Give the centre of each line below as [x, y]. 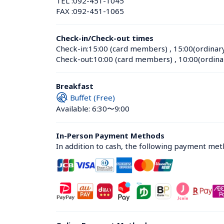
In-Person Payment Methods [110, 135]
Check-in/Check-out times [105, 38]
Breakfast [75, 86]
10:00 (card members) [133, 59]
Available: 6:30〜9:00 [93, 108]
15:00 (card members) [128, 48]
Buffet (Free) [92, 97]
